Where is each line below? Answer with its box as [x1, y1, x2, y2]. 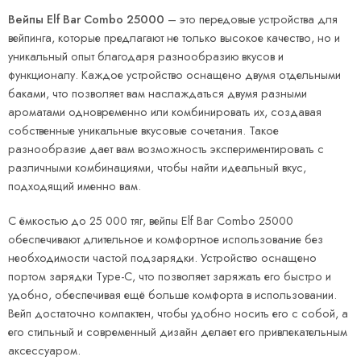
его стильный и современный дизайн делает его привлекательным [8, 323, 347, 341]
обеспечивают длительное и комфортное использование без [8, 230, 323, 248]
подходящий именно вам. [8, 177, 141, 195]
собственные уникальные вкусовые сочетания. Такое [8, 122, 279, 139]
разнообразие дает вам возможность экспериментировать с [8, 140, 324, 158]
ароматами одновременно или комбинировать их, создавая [8, 103, 322, 121]
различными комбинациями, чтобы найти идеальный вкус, [8, 159, 306, 176]
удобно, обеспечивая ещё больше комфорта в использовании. [8, 286, 337, 304]
